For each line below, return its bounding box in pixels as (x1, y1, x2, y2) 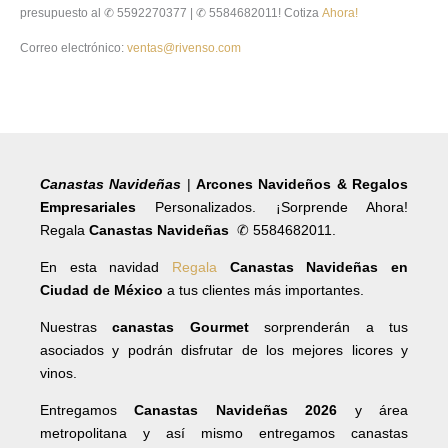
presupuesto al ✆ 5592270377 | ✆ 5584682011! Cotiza (20, 6, 319, 21)
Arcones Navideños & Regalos (196, 175, 409, 192)
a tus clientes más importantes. (167, 281, 364, 298)
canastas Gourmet (112, 318, 265, 335)
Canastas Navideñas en (229, 258, 409, 275)
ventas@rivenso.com (127, 41, 241, 56)
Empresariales (40, 198, 136, 215)
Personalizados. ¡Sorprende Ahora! (136, 198, 408, 215)
